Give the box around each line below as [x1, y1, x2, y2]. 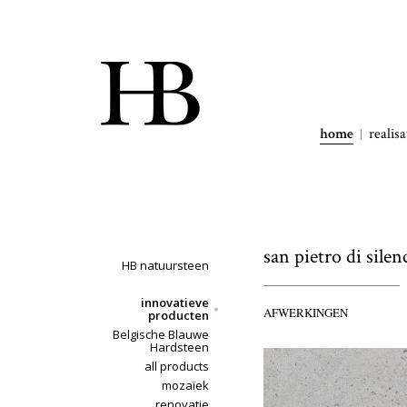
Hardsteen [150, 339, 209, 355]
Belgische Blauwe [113, 326, 209, 342]
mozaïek [162, 377, 209, 393]
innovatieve [141, 294, 209, 311]
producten [148, 307, 209, 323]
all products [144, 358, 209, 374]
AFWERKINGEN [263, 304, 348, 321]
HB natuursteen [122, 257, 209, 273]
